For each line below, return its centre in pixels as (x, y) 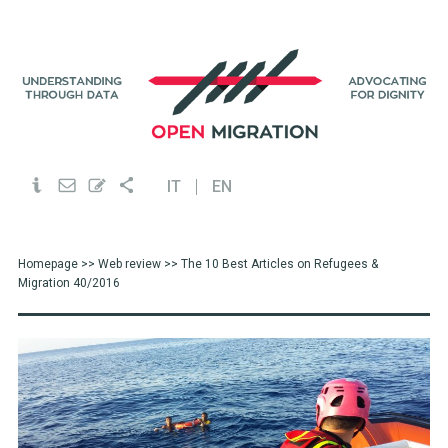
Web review (129, 264)
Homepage (47, 264)
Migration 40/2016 (68, 283)
